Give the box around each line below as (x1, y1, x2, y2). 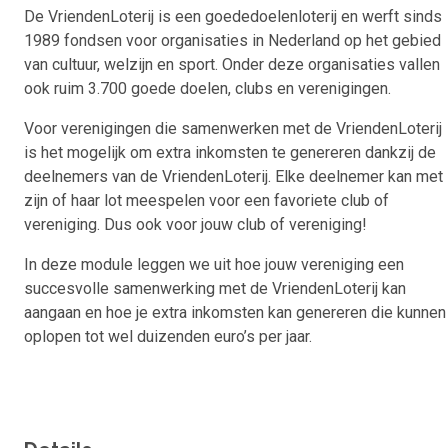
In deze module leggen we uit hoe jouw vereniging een (24, 255, 404, 275)
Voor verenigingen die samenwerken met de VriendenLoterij (24, 119, 442, 139)
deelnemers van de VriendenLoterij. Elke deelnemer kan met (24, 167, 443, 187)
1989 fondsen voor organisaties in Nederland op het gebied (24, 31, 441, 51)
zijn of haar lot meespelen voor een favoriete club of (24, 191, 389, 211)
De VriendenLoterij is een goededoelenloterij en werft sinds (24, 7, 442, 27)
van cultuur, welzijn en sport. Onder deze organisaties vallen (24, 55, 440, 75)
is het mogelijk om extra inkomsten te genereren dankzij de (24, 143, 436, 163)
